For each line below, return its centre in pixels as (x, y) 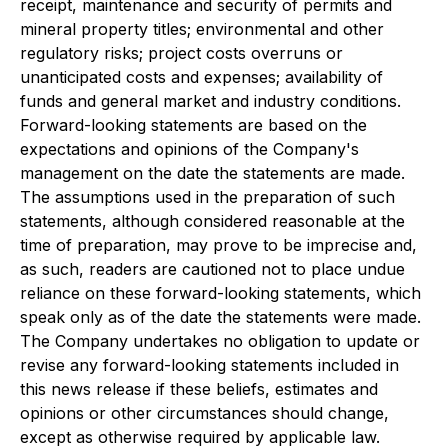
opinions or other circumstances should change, (204, 413)
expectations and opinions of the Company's (189, 149)
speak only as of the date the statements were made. (220, 317)
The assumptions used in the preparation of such (207, 197)
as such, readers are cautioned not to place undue (212, 269)
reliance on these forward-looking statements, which (220, 293)
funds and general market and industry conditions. (210, 101)
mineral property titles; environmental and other (202, 29)
